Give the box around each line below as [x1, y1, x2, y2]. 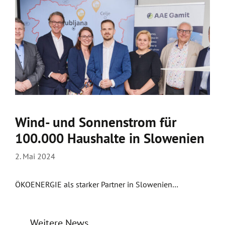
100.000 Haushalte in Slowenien [15, 130, 204, 147]
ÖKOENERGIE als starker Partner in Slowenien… [15, 179, 178, 189]
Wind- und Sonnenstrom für [15, 114, 176, 131]
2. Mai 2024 [15, 151, 55, 161]
